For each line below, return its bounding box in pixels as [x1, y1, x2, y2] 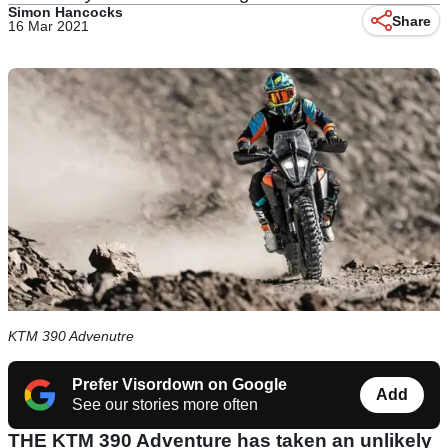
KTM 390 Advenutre [8, 328, 134, 345]
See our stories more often [72, 396, 258, 414]
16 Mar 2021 [8, 18, 89, 34]
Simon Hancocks [8, 4, 123, 20]
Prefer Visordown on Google [72, 376, 287, 394]
